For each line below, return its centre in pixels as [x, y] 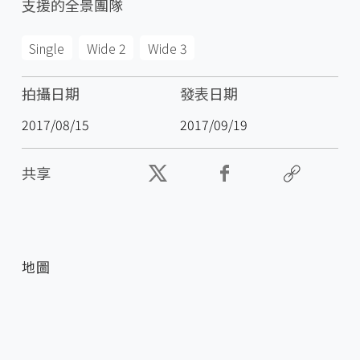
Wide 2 [106, 48]
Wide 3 [167, 48]
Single [47, 48]
